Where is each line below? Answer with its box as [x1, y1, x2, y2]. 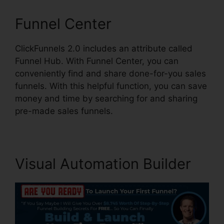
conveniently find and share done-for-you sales [15, 68, 206, 79]
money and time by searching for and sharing [15, 93, 197, 104]
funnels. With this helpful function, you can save [15, 81, 207, 91]
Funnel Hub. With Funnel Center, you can [15, 56, 178, 66]
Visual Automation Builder [15, 155, 191, 173]
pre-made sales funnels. [15, 106, 113, 116]
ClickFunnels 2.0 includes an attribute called [15, 43, 192, 54]
